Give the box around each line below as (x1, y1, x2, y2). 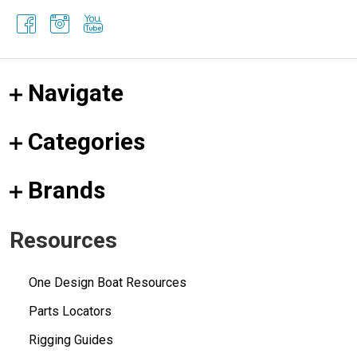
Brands (28, 175, 105, 204)
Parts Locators (29, 303, 112, 319)
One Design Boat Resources (29, 274, 186, 290)
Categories (28, 127, 145, 155)
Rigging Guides (29, 331, 113, 347)
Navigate (28, 78, 124, 107)
